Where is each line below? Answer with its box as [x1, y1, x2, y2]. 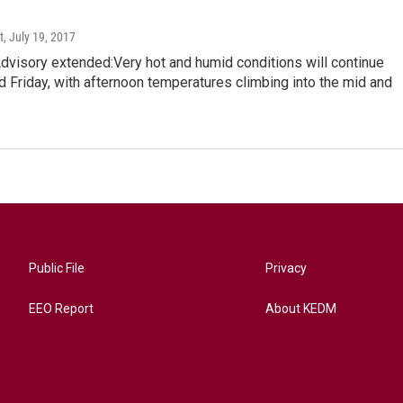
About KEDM [265, 300, 337, 316]
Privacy [265, 260, 308, 275]
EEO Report [29, 300, 94, 316]
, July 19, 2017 [4, 29, 76, 44]
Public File [29, 260, 85, 275]
